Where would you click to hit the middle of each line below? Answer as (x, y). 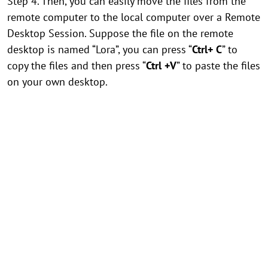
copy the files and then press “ (77, 66)
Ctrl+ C (207, 49)
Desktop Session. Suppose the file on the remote (120, 33)
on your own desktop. (57, 82)
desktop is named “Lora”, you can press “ (100, 49)
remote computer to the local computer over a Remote (134, 17)
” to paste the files (218, 66)
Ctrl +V (161, 66)
